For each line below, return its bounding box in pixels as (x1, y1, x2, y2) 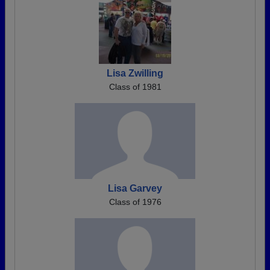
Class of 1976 (108, 197, 162, 207)
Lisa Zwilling (107, 68, 163, 79)
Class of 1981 (108, 82, 162, 92)
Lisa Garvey (108, 183, 162, 194)
